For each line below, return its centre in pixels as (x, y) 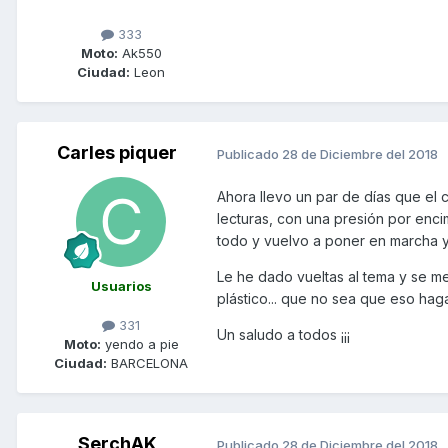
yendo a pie (139, 344)
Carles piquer (117, 153)
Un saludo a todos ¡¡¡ (283, 335)
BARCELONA (147, 363)
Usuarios (121, 286)
